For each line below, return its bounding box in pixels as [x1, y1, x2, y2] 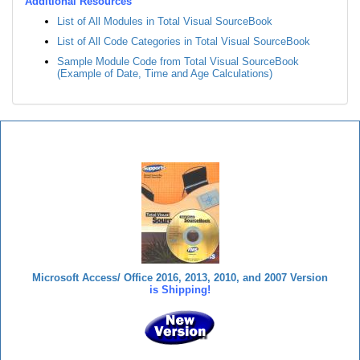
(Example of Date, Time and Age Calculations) [57, 67, 272, 80]
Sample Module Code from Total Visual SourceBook [57, 55, 299, 68]
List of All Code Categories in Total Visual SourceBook [57, 35, 310, 48]
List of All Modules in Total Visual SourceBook [57, 15, 272, 28]
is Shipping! [149, 284, 211, 297]
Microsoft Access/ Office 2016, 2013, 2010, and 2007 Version [32, 272, 328, 284]
